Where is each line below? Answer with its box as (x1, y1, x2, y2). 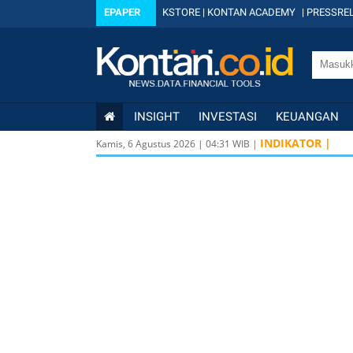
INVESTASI (199, 110, 257, 124)
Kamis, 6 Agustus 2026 (96, 137, 195, 150)
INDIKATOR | (260, 136, 331, 150)
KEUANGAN (276, 110, 339, 124)
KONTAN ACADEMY (207, 6, 295, 18)
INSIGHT (134, 110, 180, 124)
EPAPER (104, 6, 140, 18)
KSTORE (162, 6, 200, 18)
